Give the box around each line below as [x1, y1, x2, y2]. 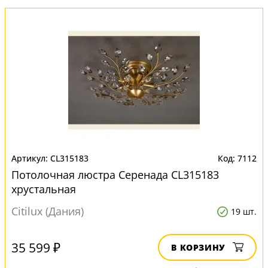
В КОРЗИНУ [171, 242, 226, 253]
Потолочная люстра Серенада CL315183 [11, 167, 219, 182]
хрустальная [11, 182, 76, 196]
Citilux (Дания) [11, 204, 84, 218]
